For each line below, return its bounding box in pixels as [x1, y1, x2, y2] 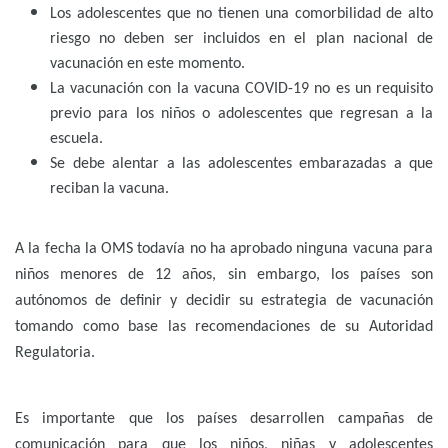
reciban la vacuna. [50, 181, 169, 198]
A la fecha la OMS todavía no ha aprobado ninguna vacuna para [15, 241, 433, 258]
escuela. [50, 131, 103, 148]
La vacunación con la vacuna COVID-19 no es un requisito [50, 81, 433, 98]
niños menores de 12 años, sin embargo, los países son [15, 267, 433, 284]
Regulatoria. [15, 345, 95, 362]
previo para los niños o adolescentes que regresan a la [50, 106, 433, 123]
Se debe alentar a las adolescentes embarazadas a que [50, 156, 433, 173]
